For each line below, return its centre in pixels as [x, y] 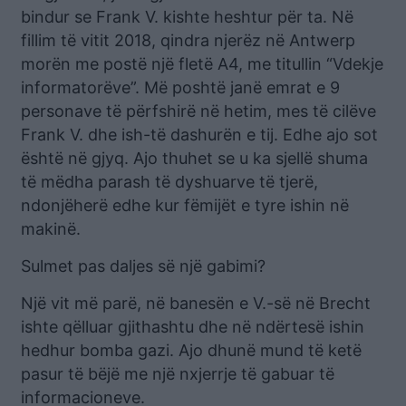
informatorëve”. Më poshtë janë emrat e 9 [180, 87]
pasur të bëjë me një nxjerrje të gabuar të [178, 373]
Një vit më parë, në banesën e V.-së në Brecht [196, 303]
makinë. [51, 228]
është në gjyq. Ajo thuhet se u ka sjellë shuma [194, 158]
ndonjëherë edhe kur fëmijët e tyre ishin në [185, 205]
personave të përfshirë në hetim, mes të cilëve [198, 111]
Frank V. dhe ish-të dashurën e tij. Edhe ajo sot [199, 134]
